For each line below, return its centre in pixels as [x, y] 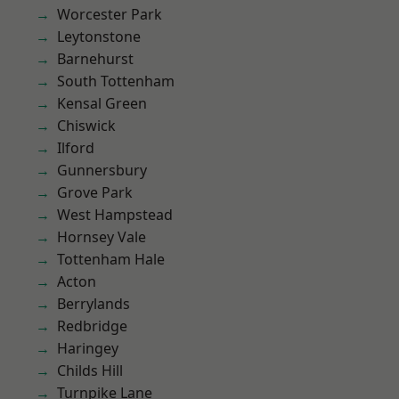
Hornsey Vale [102, 237]
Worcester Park [110, 14]
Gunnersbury [102, 170]
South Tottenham [116, 81]
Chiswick [86, 126]
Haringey [88, 348]
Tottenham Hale [111, 259]
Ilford [76, 148]
